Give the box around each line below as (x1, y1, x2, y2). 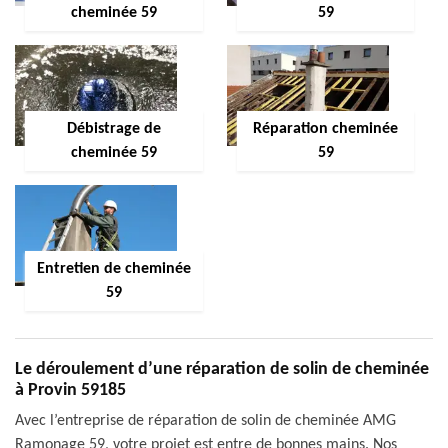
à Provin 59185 (15, 381, 126, 400)
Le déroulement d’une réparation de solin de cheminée (15, 360, 429, 379)
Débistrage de (66, 121, 161, 137)
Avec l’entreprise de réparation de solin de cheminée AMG (15, 413, 396, 429)
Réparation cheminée (253, 121, 398, 137)
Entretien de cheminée (36, 261, 191, 277)
